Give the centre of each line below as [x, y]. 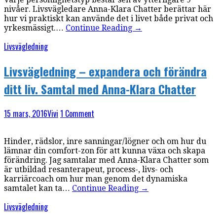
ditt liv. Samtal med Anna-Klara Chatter [100, 89]
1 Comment [77, 114]
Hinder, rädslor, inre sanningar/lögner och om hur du [105, 142]
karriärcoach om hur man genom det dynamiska [96, 179]
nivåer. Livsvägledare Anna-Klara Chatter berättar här [108, 9]
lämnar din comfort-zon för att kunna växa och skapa [105, 151]
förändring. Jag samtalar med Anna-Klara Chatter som [106, 160]
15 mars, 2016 [26, 114]
